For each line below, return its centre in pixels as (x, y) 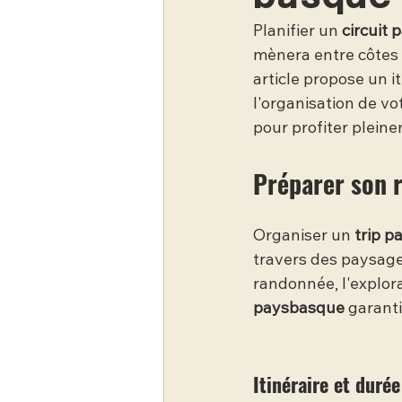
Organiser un (304, 236)
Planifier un (297, 32)
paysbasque (299, 309)
